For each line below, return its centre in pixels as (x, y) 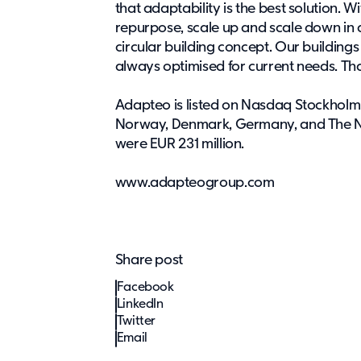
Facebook (145, 287)
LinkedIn (140, 304)
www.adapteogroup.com (195, 183)
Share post (149, 260)
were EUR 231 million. (180, 144)
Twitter (136, 321)
